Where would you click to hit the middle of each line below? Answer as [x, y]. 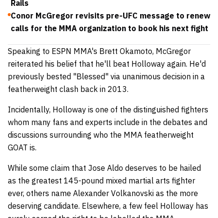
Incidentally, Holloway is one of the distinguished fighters [108, 109]
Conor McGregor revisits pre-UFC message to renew [110, 15]
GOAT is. [22, 147]
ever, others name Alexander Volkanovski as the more [103, 193]
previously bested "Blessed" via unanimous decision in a [106, 76]
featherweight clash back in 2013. [69, 89]
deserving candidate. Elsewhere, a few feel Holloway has [108, 206]
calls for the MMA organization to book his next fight [109, 28]
